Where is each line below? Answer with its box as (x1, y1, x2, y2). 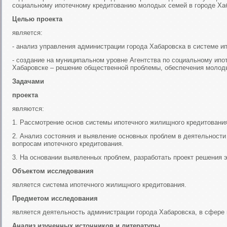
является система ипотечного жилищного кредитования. (12, 181, 186, 188)
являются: (12, 105, 44, 112)
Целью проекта (12, 15, 62, 23)
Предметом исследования (12, 195, 98, 202)
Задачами (12, 78, 44, 85)
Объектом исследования (12, 167, 94, 175)
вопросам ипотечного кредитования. (12, 140, 124, 147)
